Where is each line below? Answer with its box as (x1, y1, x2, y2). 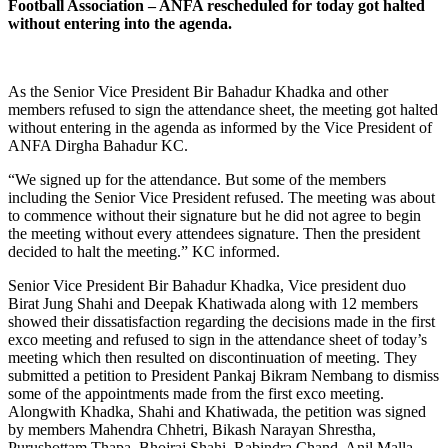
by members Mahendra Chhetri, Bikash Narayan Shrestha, (8, 420, 376, 438)
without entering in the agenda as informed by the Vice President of (8, 118, 432, 136)
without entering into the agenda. (8, 14, 232, 32)
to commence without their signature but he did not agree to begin (8, 206, 421, 224)
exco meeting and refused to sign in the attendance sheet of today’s (8, 330, 427, 348)
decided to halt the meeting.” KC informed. (8, 242, 280, 260)
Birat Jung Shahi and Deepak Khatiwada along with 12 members (8, 294, 418, 312)
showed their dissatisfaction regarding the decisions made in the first (8, 312, 435, 330)
